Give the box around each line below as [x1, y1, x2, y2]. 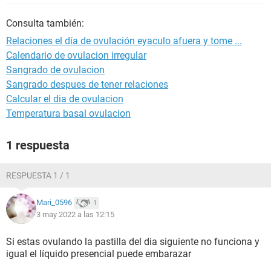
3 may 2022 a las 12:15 [36, 210, 114, 219]
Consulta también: [6, 18, 84, 29]
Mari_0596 [36, 198, 72, 207]
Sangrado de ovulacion [6, 64, 105, 76]
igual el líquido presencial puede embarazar [6, 248, 191, 260]
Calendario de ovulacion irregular [6, 50, 146, 61]
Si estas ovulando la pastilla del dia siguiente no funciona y [6, 236, 260, 247]
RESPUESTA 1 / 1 [6, 171, 70, 180]
